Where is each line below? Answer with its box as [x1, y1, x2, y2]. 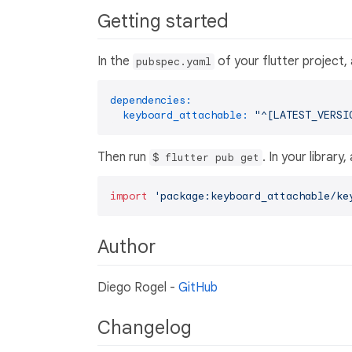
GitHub [178, 279, 218, 295]
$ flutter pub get [152, 151, 259, 165]
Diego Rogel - [97, 279, 178, 295]
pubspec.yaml [136, 55, 211, 69]
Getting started [97, 9, 233, 34]
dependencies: [110, 93, 192, 108]
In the [97, 53, 133, 70]
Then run [97, 149, 149, 166]
